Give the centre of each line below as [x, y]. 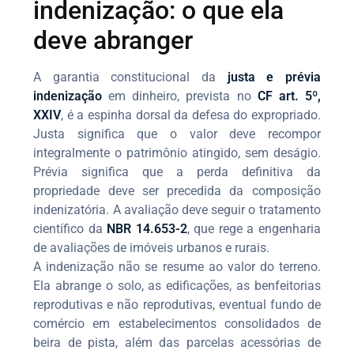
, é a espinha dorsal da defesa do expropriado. [191, 115]
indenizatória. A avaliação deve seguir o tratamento [177, 209]
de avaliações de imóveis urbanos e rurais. [152, 247]
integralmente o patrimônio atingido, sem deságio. [177, 153]
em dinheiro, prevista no [180, 96]
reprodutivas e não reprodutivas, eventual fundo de [177, 304]
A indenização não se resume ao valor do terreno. [177, 266]
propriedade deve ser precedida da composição [177, 190]
